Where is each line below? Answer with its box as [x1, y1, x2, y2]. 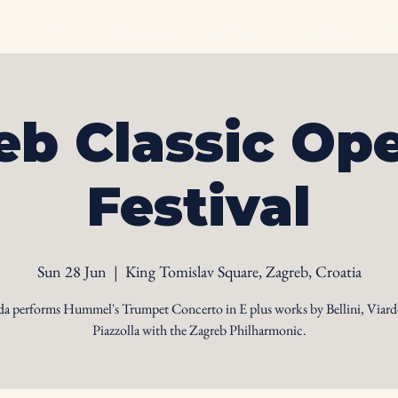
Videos [304, 22, 339, 39]
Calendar [211, 22, 259, 39]
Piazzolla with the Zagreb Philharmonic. [92, 321, 306, 339]
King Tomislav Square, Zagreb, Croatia [124, 261, 362, 282]
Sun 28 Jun [36, 261, 107, 282]
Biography [113, 22, 167, 39]
